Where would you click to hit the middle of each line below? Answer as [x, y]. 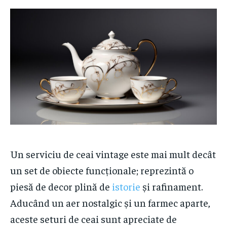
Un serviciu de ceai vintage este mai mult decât [113, 154]
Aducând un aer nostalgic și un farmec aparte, [110, 203]
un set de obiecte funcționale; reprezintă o [102, 170]
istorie [126, 186]
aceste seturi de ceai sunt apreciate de [93, 219]
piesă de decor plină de [61, 186]
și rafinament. [172, 186]
